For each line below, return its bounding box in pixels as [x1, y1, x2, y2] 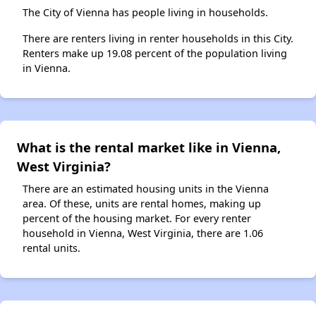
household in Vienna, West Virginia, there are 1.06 [23, 226, 263, 241]
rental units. [23, 241, 80, 255]
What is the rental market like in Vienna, [17, 138, 281, 157]
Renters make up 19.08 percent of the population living [23, 47, 287, 61]
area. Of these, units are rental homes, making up [23, 197, 261, 211]
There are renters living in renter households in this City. [23, 32, 293, 46]
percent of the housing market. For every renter [23, 212, 251, 226]
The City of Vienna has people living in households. [23, 6, 268, 20]
